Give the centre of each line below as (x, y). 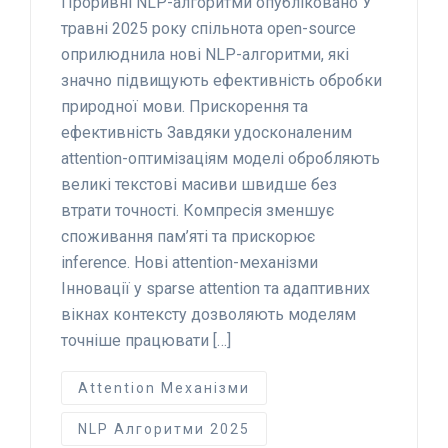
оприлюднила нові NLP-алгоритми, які (205, 54)
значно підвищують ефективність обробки (221, 80)
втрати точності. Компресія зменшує (197, 210)
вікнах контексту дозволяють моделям (208, 314)
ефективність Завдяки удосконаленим (206, 132)
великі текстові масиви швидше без (199, 184)
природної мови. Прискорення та (184, 106)
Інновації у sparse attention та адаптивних (215, 288)
